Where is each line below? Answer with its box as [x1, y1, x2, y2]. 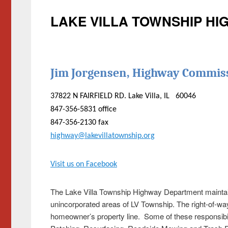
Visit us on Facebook [50, 160, 117, 168]
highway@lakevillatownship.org [50, 131, 155, 140]
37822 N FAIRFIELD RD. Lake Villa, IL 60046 [50, 92, 196, 100]
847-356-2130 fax [50, 118, 108, 127]
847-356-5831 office [50, 105, 117, 113]
